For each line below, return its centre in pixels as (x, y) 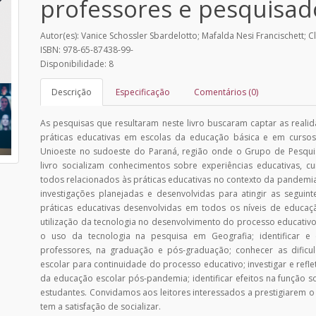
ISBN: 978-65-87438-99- (87, 49)
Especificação (143, 92)
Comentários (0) (226, 92)
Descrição (72, 92)
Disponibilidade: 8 (77, 63)
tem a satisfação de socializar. (101, 306)
